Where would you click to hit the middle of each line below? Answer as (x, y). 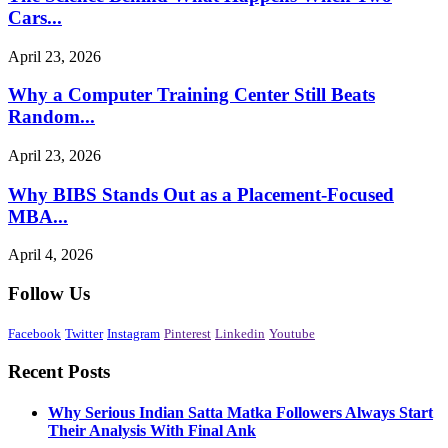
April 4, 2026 (50, 255)
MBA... (38, 216)
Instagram (133, 333)
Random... (51, 117)
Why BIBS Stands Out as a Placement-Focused (201, 194)
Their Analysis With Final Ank (152, 430)
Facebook (34, 333)
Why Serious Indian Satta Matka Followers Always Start (240, 412)
